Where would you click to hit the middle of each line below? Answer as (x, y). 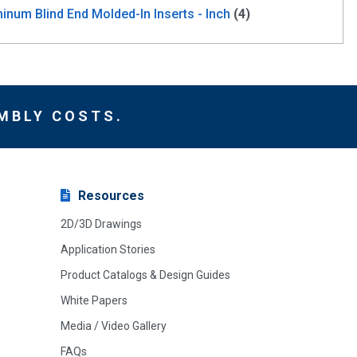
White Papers (94, 300)
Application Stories (108, 249)
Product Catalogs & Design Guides (145, 275)
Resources (111, 195)
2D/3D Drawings (101, 224)
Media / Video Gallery (114, 326)
